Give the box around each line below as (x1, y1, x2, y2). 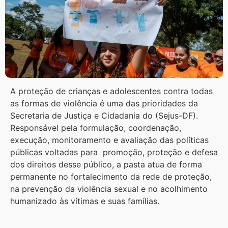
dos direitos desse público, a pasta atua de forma (10, 159, 202, 170)
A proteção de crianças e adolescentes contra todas (10, 86, 213, 97)
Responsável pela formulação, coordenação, (10, 123, 181, 133)
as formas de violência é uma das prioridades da (10, 98, 198, 109)
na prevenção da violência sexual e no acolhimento (10, 184, 208, 194)
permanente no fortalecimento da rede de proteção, (10, 172, 212, 182)
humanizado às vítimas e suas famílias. (10, 196, 162, 207)
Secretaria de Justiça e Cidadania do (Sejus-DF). (10, 110, 198, 121)
